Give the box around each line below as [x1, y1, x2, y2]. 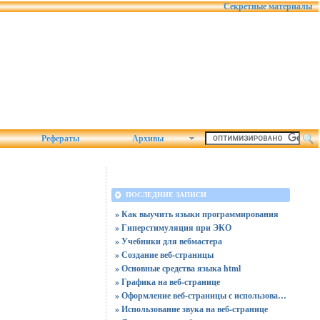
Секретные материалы [217, 1, 319, 11]
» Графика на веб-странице [114, 276, 220, 288]
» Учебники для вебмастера [114, 235, 222, 247]
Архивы [132, 134, 164, 144]
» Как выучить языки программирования [114, 208, 279, 220]
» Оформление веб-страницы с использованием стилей [277, 289, 286, 301]
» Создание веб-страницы [114, 249, 214, 261]
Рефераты [41, 134, 79, 144]
